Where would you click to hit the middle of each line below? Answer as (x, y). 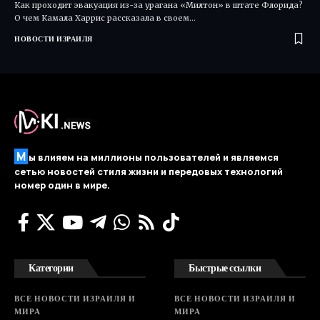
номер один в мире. (62, 185)
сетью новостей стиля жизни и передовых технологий (149, 172)
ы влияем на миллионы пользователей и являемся (154, 157)
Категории (51, 268)
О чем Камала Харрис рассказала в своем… (105, 18)
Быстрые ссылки (225, 268)
